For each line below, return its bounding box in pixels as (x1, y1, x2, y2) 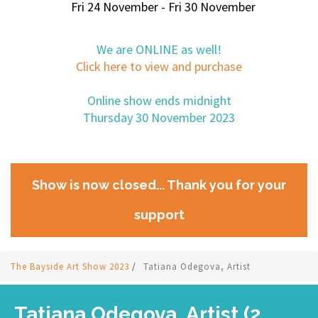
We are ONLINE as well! (97, 41, 221, 57)
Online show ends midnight (87, 92, 231, 109)
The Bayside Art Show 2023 (11, 261, 132, 273)
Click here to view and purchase (76, 58, 242, 75)
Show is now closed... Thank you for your (32, 177, 286, 192)
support (133, 207, 185, 222)
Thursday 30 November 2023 (83, 109, 235, 126)
